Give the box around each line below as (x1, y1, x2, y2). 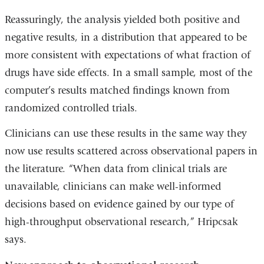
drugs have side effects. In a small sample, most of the (4, 66, 252, 79)
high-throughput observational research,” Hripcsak (4, 216, 237, 229)
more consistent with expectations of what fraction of (4, 48, 250, 61)
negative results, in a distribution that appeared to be (4, 31, 247, 44)
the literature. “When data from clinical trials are (4, 163, 227, 176)
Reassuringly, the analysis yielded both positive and (4, 13, 240, 26)
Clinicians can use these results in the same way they (4, 127, 247, 140)
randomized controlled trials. (4, 101, 137, 114)
